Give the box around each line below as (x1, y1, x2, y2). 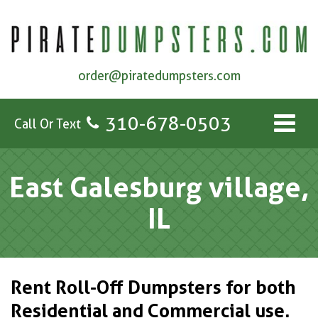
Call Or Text (14, 116, 81, 131)
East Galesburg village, (9, 170, 309, 205)
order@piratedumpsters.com (77, 68, 241, 84)
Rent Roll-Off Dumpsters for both (11, 276, 296, 299)
